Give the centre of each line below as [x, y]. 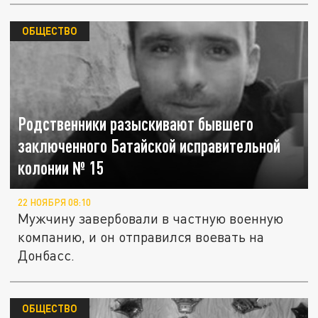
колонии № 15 [61, 168]
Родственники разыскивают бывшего [136, 124]
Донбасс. [46, 256]
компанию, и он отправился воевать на [141, 237]
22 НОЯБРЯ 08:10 [55, 203]
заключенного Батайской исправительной [149, 146]
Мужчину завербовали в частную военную [151, 219]
